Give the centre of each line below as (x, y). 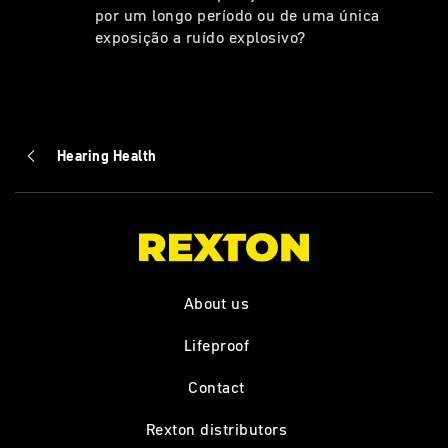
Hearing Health (107, 156)
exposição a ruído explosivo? (201, 36)
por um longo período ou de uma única (237, 14)
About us (216, 302)
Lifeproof (216, 344)
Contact (216, 386)
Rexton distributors (216, 428)
